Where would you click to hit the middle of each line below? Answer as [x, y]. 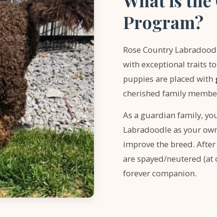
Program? [163, 22]
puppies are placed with [169, 79]
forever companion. [160, 173]
